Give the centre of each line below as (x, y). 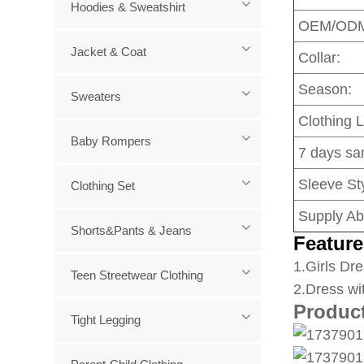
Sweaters (96, 97)
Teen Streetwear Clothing (137, 275)
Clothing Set (103, 186)
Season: (325, 90)
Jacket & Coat (109, 52)
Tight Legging (106, 320)
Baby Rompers (111, 141)
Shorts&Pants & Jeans (132, 231)
